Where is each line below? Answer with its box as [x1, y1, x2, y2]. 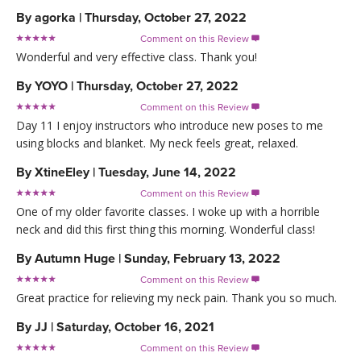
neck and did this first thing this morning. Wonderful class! [16, 221, 315, 237]
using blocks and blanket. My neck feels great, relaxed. [16, 135, 298, 151]
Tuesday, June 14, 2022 [98, 164, 236, 180]
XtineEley [35, 164, 89, 180]
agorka [35, 9, 79, 26]
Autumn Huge [35, 250, 115, 267]
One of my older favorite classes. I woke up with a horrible [16, 203, 320, 219]
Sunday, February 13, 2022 [124, 250, 280, 267]
